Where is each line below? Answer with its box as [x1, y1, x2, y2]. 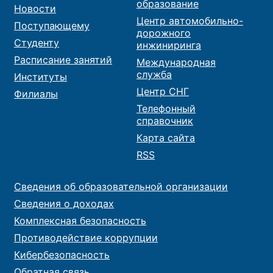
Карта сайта [136, 131, 195, 144]
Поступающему [14, 19, 90, 32]
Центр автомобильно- [136, 14, 243, 27]
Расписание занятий [14, 53, 112, 66]
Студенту [14, 36, 59, 49]
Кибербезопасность [14, 248, 110, 261]
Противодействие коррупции [14, 231, 158, 244]
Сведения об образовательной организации [14, 180, 228, 193]
